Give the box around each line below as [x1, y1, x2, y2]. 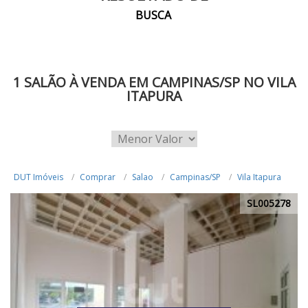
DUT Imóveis [14, 171, 63, 183]
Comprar [80, 171, 115, 183]
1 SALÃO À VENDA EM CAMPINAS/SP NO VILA [12, 73, 296, 91]
